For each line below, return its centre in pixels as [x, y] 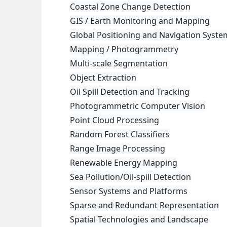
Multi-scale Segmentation [119, 63]
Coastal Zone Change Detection [130, 7]
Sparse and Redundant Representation [144, 205]
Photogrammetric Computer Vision [138, 106]
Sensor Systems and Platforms [129, 191]
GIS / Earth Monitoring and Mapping [140, 21]
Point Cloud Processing [115, 120]
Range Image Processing [118, 148]
